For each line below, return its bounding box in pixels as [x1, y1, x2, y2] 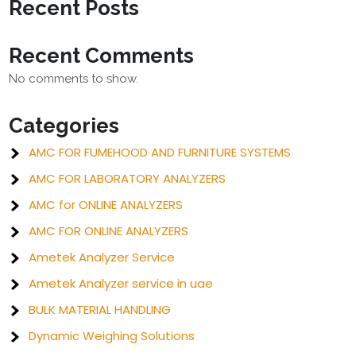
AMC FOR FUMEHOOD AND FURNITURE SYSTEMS [29, 144, 292, 161]
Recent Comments [9, 44, 195, 68]
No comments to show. [9, 72, 139, 86]
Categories [9, 114, 120, 137]
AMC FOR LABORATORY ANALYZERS [29, 170, 226, 187]
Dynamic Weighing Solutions [29, 327, 195, 344]
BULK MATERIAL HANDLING [29, 301, 172, 318]
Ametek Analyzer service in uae [29, 275, 214, 292]
